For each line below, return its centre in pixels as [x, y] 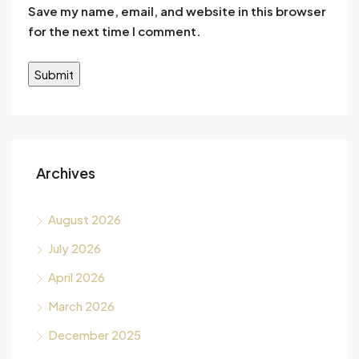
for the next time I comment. [114, 30]
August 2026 [85, 219]
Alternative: [64, 109]
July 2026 [75, 248]
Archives [66, 172]
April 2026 [77, 276]
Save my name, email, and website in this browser [177, 10]
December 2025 [95, 334]
